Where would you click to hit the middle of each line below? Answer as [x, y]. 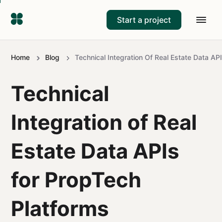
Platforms [60, 208]
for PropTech [76, 180]
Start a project [144, 20]
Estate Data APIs [95, 151]
